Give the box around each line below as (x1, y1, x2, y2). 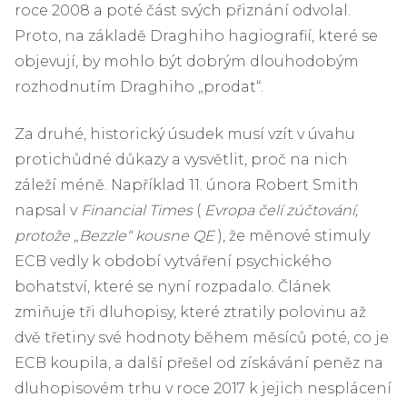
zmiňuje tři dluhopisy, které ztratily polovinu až (15, 303, 366, 321)
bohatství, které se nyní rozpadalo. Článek (15, 277, 331, 295)
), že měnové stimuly (214, 226, 370, 244)
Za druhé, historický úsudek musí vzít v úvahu (15, 124, 355, 143)
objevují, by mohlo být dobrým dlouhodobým (15, 52, 359, 70)
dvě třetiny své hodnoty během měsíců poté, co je (15, 328, 389, 346)
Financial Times (81, 201, 193, 219)
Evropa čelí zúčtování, (204, 201, 358, 219)
